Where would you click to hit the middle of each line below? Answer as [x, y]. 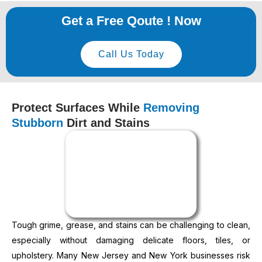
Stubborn [39, 123]
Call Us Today [131, 54]
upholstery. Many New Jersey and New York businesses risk [131, 256]
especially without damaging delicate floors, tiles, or [131, 240]
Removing [171, 107]
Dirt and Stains [108, 123]
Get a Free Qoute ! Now [131, 20]
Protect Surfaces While [77, 107]
